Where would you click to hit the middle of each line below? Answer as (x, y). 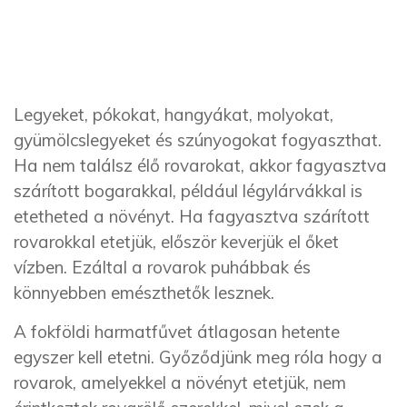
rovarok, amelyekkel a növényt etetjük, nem (180, 383)
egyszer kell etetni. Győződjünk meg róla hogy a (198, 357)
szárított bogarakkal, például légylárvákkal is (188, 191)
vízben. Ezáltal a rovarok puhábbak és (162, 267)
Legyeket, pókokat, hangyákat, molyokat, (174, 114)
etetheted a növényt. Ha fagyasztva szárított (192, 216)
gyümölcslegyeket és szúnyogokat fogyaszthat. (198, 140)
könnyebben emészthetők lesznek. (144, 293)
